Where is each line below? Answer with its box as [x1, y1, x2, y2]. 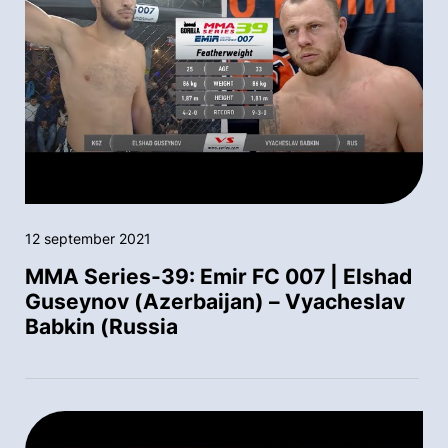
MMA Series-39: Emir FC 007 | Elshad [25, 263, 412, 289]
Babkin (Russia [25, 313, 178, 339]
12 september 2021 [25, 229, 151, 247]
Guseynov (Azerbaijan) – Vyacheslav [25, 288, 405, 314]
